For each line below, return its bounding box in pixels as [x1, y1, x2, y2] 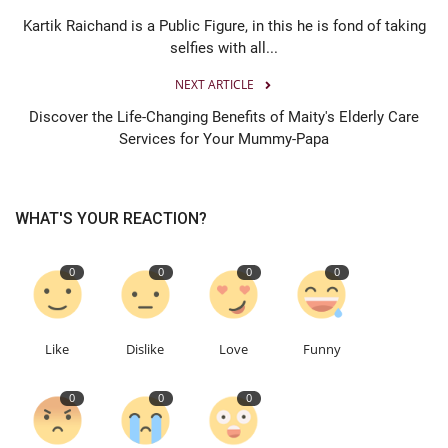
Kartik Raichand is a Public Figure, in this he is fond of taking [22, 16, 426, 35]
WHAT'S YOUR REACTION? [15, 208, 207, 228]
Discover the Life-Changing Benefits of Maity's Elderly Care [29, 107, 419, 126]
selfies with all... [170, 38, 278, 57]
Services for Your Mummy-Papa [119, 129, 329, 148]
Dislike [126, 339, 165, 358]
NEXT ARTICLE [174, 75, 254, 93]
